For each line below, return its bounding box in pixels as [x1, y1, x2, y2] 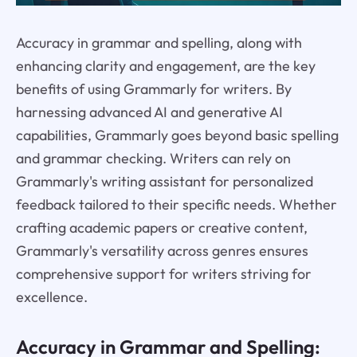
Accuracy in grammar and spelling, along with [15, 33, 302, 53]
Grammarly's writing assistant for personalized [15, 172, 313, 191]
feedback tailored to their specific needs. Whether [15, 195, 337, 214]
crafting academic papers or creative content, [15, 218, 308, 237]
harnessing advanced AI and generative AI [15, 103, 283, 122]
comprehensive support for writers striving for [15, 265, 312, 284]
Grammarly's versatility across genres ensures [15, 241, 308, 261]
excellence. [15, 288, 88, 307]
